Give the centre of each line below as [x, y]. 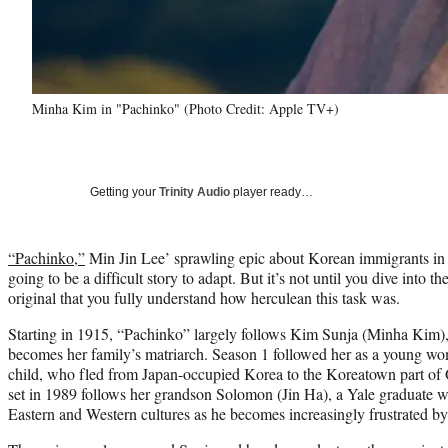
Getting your [124, 191]
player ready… [271, 191]
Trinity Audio [194, 191]
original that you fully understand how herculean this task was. [204, 297]
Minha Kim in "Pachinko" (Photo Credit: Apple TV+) [185, 108]
